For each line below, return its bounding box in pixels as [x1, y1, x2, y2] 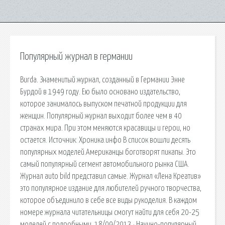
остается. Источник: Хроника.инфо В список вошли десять [20, 136, 190, 144]
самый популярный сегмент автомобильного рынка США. [20, 160, 189, 168]
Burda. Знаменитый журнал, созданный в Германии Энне [20, 75, 185, 84]
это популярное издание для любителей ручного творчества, [20, 184, 201, 192]
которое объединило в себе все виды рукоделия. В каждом [20, 196, 197, 204]
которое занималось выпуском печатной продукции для [20, 99, 187, 108]
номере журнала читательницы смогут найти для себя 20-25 [20, 208, 199, 216]
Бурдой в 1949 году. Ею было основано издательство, [20, 87, 180, 96]
